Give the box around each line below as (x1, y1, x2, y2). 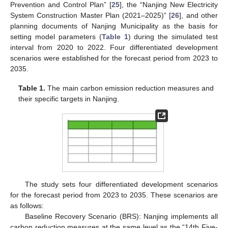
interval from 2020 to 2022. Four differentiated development (10, 43, 218, 52)
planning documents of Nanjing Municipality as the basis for (10, 22, 218, 31)
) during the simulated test (128, 33, 218, 41)
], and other (179, 11, 218, 20)
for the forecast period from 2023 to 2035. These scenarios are (10, 191, 218, 199)
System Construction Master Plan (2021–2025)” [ (10, 11, 172, 20)
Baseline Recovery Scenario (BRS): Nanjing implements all (24, 212, 218, 221)
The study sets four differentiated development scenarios (24, 180, 218, 189)
